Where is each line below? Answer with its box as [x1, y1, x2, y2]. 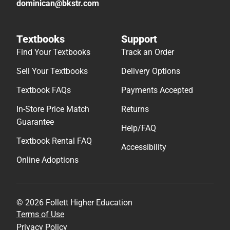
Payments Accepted [121, 85, 193, 95]
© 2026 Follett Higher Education [16, 198, 132, 208]
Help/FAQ [121, 123, 156, 133]
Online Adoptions [16, 155, 79, 165]
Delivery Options [121, 66, 180, 76]
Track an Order [121, 47, 174, 57]
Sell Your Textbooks [16, 66, 88, 76]
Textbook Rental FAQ [16, 136, 92, 146]
